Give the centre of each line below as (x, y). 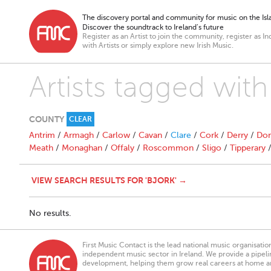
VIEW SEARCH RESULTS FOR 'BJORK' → (109, 180)
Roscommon (168, 148)
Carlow (116, 135)
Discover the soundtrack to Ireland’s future (153, 27)
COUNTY (47, 119)
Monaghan (82, 148)
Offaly (122, 148)
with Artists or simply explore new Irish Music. (158, 45)
